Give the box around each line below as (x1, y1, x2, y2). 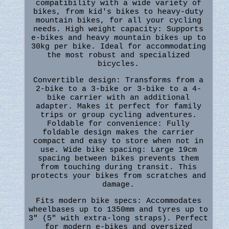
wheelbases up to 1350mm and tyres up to (29, 205, 209, 215)
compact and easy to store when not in (33, 137, 204, 146)
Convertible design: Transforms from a (33, 76, 204, 85)
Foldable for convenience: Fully (47, 120, 190, 129)
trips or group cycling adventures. (40, 111, 197, 120)
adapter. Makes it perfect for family (35, 102, 201, 111)
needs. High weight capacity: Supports (33, 25, 204, 34)
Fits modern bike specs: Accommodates (35, 197, 201, 206)
